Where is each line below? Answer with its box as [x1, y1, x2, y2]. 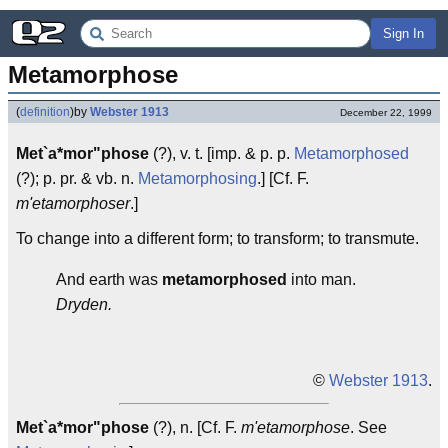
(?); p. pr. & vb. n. [16, 170, 138, 187]
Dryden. [56, 296, 112, 313]
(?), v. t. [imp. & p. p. [149, 145, 294, 162]
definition [20, 105, 70, 119]
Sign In [383, 26, 424, 41]
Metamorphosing [138, 170, 257, 187]
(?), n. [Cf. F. [149, 419, 241, 436]
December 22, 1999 [340, 107, 432, 118]
